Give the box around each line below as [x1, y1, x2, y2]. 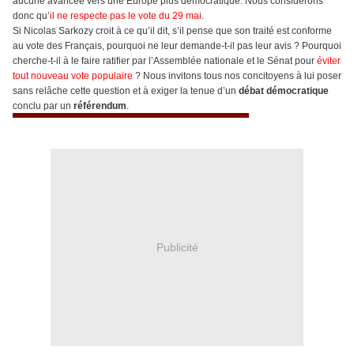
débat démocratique [239, 85, 329, 97]
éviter [317, 55, 341, 67]
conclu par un [13, 100, 73, 112]
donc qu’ [13, 10, 50, 22]
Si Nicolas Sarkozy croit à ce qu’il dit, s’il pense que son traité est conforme [13, 25, 332, 37]
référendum [73, 100, 126, 112]
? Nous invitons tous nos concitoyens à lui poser [133, 70, 341, 82]
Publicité [156, 240, 198, 254]
